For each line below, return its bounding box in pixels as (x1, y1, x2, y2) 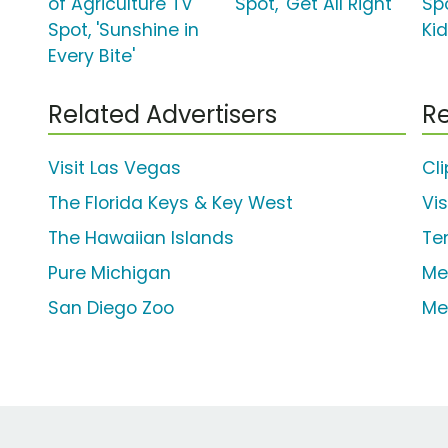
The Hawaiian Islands (48, 226, 234, 251)
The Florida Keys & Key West (48, 191, 293, 216)
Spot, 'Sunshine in (48, 18, 199, 43)
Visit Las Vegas (48, 156, 181, 181)
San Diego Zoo (48, 296, 174, 321)
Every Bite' (48, 44, 135, 69)
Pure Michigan (48, 261, 171, 286)
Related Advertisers (48, 98, 277, 132)
